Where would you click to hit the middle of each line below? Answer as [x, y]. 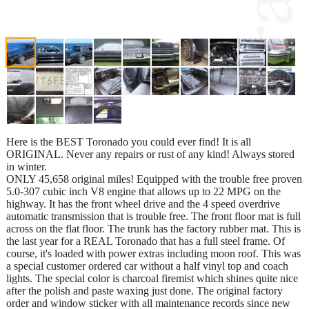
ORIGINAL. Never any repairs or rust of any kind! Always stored [150, 154]
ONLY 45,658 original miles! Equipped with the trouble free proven [154, 179]
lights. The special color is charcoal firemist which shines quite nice [152, 278]
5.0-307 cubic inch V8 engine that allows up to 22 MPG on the [143, 191]
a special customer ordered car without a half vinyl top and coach [147, 266]
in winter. [27, 166]
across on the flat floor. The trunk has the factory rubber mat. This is [153, 228]
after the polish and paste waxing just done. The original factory [144, 290]
